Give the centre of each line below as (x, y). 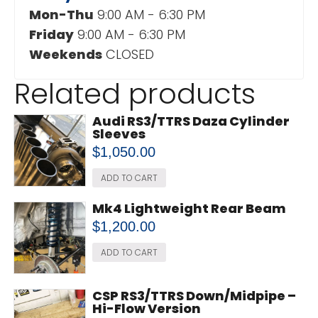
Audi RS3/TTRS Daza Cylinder (191, 121)
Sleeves (119, 133)
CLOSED (130, 54)
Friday (51, 34)
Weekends (66, 54)
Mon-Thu (61, 14)
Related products (135, 93)
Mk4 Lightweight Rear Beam (189, 208)
